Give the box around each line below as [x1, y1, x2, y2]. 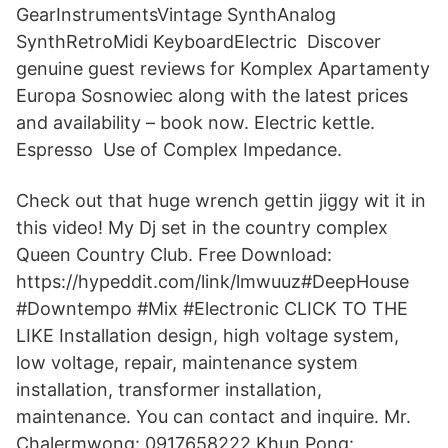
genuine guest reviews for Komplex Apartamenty [16, 58, 430, 79]
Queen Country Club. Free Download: [16, 244, 332, 265]
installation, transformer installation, [16, 379, 322, 400]
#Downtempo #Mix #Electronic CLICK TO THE [16, 298, 408, 319]
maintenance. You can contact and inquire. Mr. [16, 406, 411, 427]
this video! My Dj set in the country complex [16, 217, 388, 238]
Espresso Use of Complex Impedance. [16, 139, 342, 160]
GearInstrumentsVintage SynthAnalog [16, 4, 336, 25]
